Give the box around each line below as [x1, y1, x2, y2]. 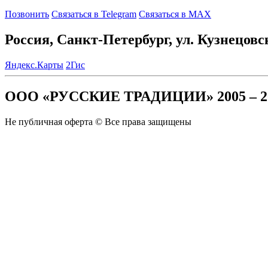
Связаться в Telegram [51, 9, 136, 20]
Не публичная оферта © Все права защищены [5, 116, 191, 127]
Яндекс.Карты [5, 59, 63, 70]
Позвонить [5, 9, 49, 20]
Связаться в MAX [139, 9, 211, 20]
